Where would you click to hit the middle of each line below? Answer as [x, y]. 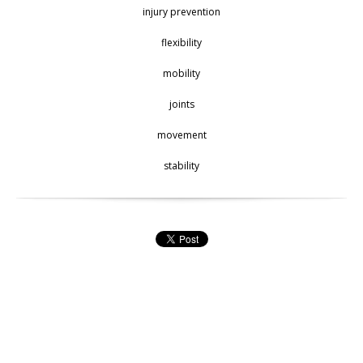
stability [181, 166]
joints [181, 105]
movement [181, 135]
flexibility [181, 43]
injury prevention [181, 12]
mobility [181, 74]
